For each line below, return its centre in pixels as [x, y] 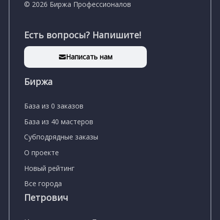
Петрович [46, 198]
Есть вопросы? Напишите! [82, 35]
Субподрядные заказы [61, 137]
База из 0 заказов [54, 106]
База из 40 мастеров [59, 121]
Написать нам [89, 57]
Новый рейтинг [49, 168]
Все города [43, 184]
